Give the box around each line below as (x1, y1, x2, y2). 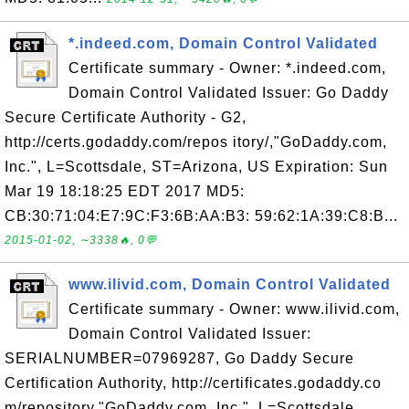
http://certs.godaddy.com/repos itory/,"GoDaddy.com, (5, 134, 387, 150)
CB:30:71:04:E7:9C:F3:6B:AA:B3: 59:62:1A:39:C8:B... (5, 208, 398, 224)
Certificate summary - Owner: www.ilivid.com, (68, 301, 400, 317)
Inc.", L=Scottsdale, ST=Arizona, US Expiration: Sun (5, 159, 388, 174)
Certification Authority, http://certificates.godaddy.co (5, 375, 382, 391)
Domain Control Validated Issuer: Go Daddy (68, 85, 389, 100)
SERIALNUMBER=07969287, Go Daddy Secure (5, 351, 354, 366)
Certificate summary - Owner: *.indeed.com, (68, 60, 386, 76)
